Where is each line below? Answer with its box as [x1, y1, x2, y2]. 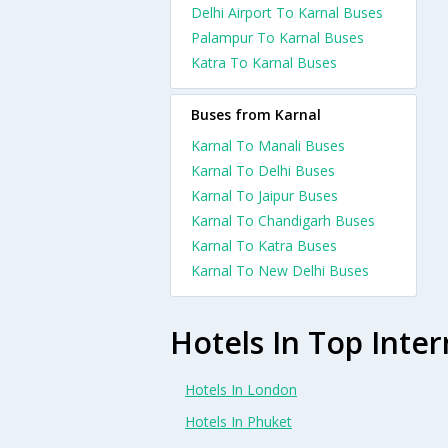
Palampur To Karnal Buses [191, 28, 364, 47]
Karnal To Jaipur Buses [191, 186, 338, 205]
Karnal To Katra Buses [191, 236, 337, 255]
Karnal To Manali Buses [191, 136, 345, 155]
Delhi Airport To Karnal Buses [191, 3, 383, 22]
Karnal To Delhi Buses [191, 161, 335, 180]
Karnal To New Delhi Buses [191, 261, 369, 280]
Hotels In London [185, 379, 297, 399]
